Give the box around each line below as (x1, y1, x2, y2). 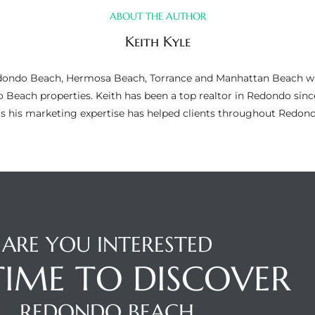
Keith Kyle (124, 33, 191, 51)
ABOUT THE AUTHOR (109, 9, 206, 22)
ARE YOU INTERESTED (1, 231, 212, 258)
